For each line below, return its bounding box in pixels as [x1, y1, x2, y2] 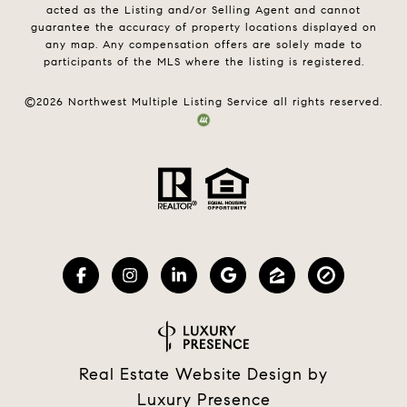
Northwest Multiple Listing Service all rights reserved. [64, 94, 382, 108]
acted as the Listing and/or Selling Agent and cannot [46, 2, 361, 16]
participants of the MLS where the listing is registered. [43, 54, 364, 68]
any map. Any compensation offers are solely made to [45, 36, 362, 51]
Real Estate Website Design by [79, 364, 328, 385]
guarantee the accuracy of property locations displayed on [30, 19, 377, 34]
